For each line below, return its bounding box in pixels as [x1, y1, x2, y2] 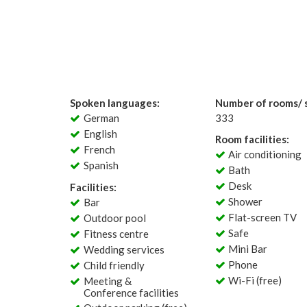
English [83, 127, 117, 140]
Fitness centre [83, 228, 149, 240]
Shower [228, 195, 263, 208]
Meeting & [83, 275, 132, 287]
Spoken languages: [70, 97, 160, 109]
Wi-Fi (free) [228, 274, 282, 286]
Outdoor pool [83, 212, 146, 224]
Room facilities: [214, 133, 289, 145]
